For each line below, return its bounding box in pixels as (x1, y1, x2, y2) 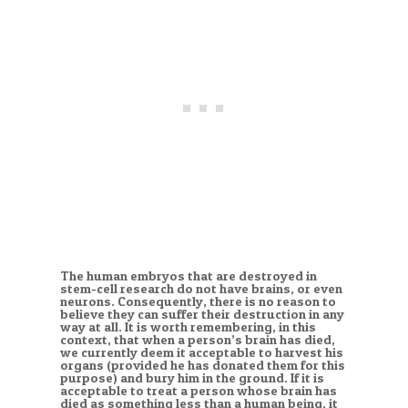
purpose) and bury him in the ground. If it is (59, 370, 324, 387)
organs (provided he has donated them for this (59, 357, 345, 374)
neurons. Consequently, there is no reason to (59, 293, 336, 311)
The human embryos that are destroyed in (59, 268, 317, 285)
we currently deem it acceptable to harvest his (59, 344, 343, 362)
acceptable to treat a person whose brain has (59, 382, 337, 400)
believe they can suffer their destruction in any (59, 306, 344, 323)
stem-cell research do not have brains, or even (59, 280, 342, 298)
